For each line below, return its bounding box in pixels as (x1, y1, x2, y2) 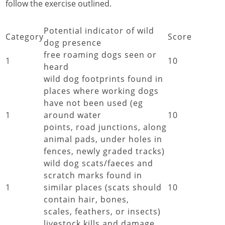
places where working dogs (44, 85, 159, 96)
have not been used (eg (44, 97, 143, 108)
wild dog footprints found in (44, 73, 163, 84)
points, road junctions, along (44, 122, 167, 133)
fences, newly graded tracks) (44, 146, 165, 157)
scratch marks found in (44, 170, 142, 181)
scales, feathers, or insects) (44, 206, 161, 217)
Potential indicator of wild (44, 25, 154, 36)
